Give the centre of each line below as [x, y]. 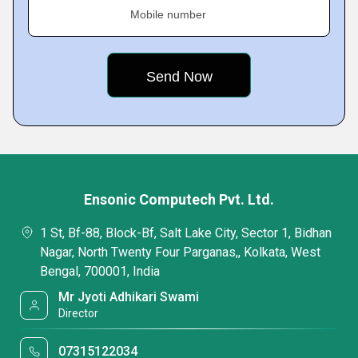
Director [79, 313]
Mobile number [168, 14]
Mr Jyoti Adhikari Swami [129, 297]
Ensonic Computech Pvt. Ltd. [179, 199]
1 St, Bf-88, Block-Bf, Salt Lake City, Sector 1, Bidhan [186, 233]
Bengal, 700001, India [100, 271]
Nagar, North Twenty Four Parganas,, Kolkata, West [180, 252]
